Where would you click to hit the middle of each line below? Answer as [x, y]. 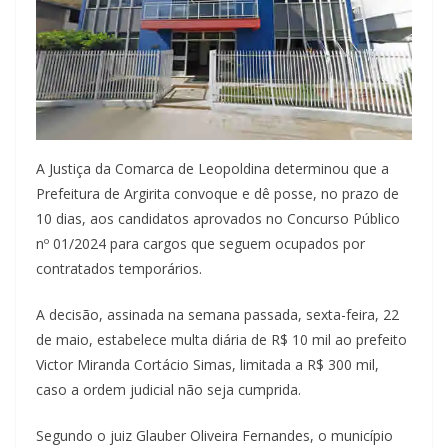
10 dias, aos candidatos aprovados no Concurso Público [218, 219]
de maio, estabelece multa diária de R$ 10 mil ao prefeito [221, 340]
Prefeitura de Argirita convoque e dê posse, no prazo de [217, 194]
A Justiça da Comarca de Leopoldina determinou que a [212, 169]
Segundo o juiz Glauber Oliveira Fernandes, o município [214, 436]
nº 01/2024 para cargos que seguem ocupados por [200, 244]
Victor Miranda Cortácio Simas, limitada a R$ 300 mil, [207, 365]
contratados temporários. [119, 269]
